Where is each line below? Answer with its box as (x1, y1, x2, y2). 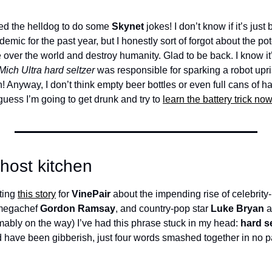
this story (18, 189, 56, 199)
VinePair (72, 189, 110, 199)
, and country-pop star (115, 203, 211, 214)
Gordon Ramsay (40, 203, 115, 214)
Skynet (112, 21, 144, 32)
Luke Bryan (211, 203, 264, 214)
